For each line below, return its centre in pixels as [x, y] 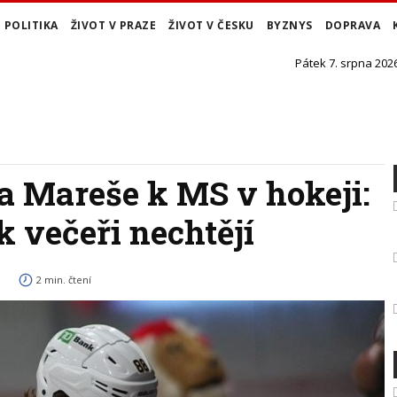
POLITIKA [31, 25]
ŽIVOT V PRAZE [113, 25]
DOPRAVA [352, 25]
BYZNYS [289, 25]
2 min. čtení [64, 280]
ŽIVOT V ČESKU [211, 25]
